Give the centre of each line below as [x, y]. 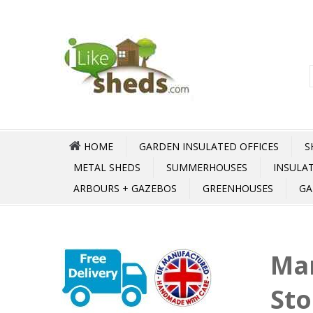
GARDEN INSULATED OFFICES [209, 146]
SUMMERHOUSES [207, 167]
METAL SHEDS [107, 167]
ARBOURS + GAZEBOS [125, 188]
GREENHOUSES [238, 188]
